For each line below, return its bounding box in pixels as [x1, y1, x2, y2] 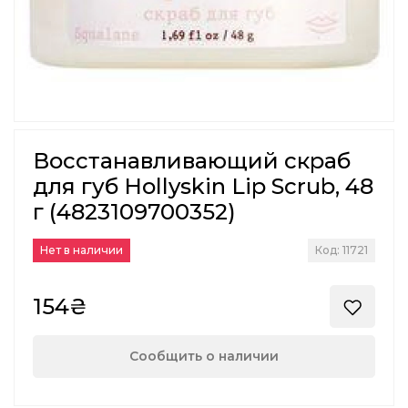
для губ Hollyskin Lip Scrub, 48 [33, 173, 373, 200]
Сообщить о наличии [129, 348, 279, 365]
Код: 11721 [315, 243, 368, 258]
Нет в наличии [40, 243, 123, 258]
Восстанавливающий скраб [33, 148, 351, 175]
